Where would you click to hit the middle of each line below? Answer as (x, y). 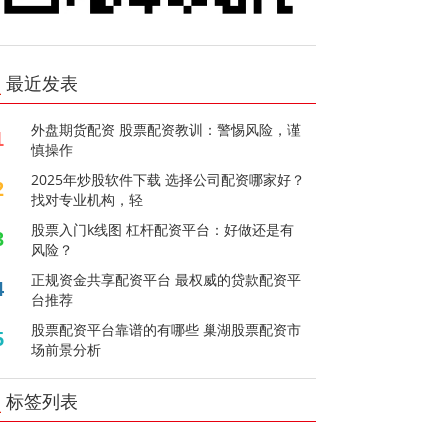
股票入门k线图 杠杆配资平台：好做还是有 (163, 229)
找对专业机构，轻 (87, 199)
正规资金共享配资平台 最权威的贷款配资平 (166, 279)
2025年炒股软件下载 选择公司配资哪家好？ (168, 179)
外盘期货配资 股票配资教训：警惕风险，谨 (166, 129)
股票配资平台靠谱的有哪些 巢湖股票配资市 (166, 329)
